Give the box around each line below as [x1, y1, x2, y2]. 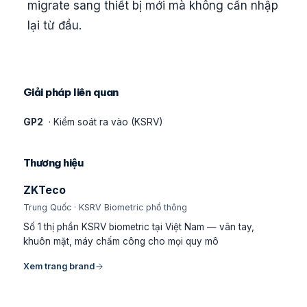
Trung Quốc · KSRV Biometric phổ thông [23, 202, 187, 213]
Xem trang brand [23, 260, 95, 271]
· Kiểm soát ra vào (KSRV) [46, 116, 163, 127]
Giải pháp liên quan [23, 85, 119, 99]
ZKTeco [23, 183, 66, 197]
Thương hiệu [23, 156, 84, 169]
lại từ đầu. [27, 19, 82, 33]
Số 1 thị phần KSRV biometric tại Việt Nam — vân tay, [23, 221, 254, 233]
